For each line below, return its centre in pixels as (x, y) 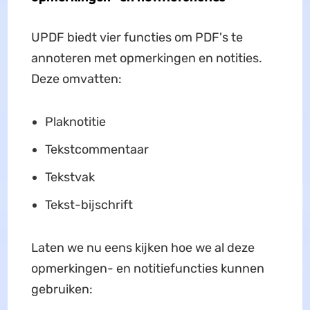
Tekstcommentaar (97, 149)
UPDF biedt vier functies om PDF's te (137, 37)
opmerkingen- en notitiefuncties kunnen (147, 268)
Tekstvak (70, 177)
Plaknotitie (75, 121)
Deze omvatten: (76, 79)
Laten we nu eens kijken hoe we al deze (143, 247)
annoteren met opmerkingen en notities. (146, 58)
